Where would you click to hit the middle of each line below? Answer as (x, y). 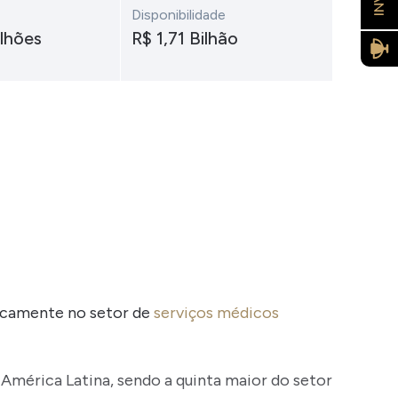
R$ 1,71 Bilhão (184, 38)
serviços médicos (216, 313)
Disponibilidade (178, 15)
